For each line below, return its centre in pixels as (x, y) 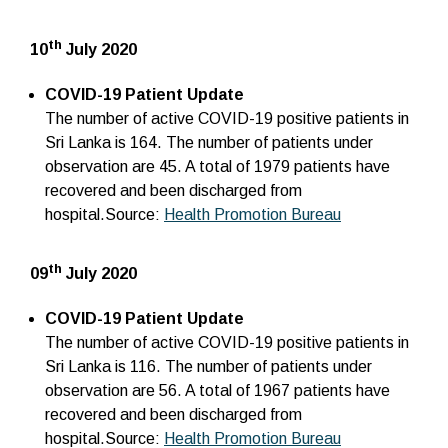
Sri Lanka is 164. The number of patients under (209, 143)
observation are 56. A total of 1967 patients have (217, 391)
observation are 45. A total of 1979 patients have (217, 167)
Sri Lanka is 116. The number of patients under (208, 367)
